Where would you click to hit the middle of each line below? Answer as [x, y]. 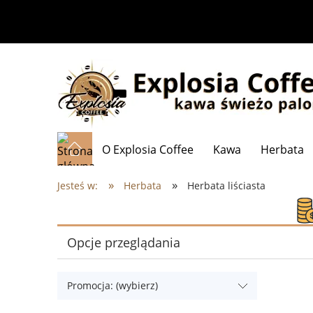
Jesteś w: [78, 186]
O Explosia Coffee [148, 150]
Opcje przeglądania [123, 242]
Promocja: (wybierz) [113, 286]
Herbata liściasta [226, 186]
